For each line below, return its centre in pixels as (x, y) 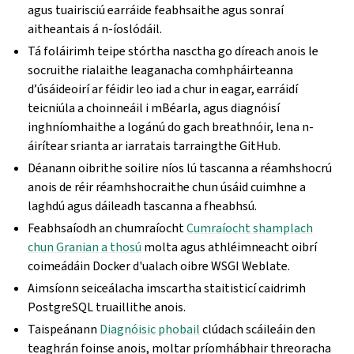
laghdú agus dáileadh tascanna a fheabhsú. (143, 206)
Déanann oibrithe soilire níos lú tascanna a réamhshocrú (180, 168)
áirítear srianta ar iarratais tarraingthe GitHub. (154, 146)
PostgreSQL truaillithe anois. (107, 307)
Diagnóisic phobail (150, 329)
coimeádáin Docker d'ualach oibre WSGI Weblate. (159, 266)
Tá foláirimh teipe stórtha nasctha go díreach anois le (173, 51)
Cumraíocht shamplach (250, 228)
